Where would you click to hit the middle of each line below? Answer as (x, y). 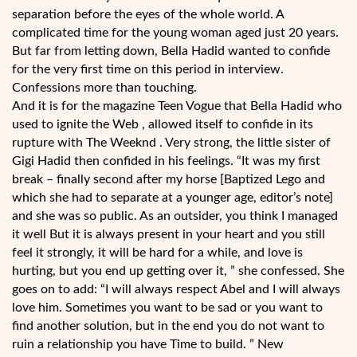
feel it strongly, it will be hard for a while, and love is (157, 253)
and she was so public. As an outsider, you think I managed (175, 216)
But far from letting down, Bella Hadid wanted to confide (171, 51)
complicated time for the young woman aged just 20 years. (175, 33)
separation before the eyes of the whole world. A (148, 15)
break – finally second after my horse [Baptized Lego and (169, 180)
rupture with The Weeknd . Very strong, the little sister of (171, 143)
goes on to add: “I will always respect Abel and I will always (176, 290)
